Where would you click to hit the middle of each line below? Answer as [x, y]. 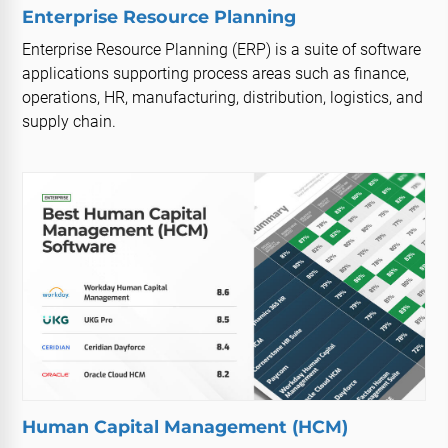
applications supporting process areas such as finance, [216, 73]
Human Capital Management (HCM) [185, 426]
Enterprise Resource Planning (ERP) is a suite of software [222, 49]
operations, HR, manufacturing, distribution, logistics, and [223, 97]
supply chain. [69, 121]
